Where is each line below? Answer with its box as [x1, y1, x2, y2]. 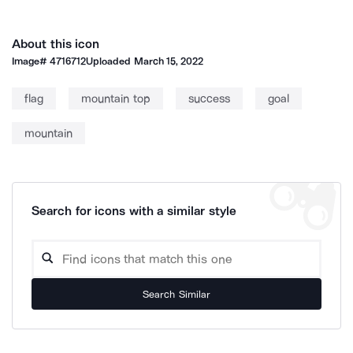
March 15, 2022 [133, 55, 204, 67]
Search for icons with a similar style [32, 203, 236, 218]
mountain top [81, 91, 150, 106]
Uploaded [86, 55, 134, 67]
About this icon [12, 36, 100, 51]
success [188, 91, 230, 106]
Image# [12, 55, 50, 67]
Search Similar [143, 288, 210, 300]
